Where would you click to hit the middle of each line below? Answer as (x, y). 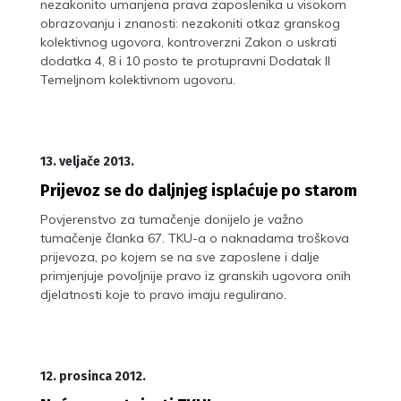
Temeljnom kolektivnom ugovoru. (138, 79)
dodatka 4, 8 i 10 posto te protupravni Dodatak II (185, 60)
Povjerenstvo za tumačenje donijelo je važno (172, 219)
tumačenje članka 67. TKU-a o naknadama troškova (195, 238)
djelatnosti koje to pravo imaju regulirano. (163, 294)
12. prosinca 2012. (93, 376)
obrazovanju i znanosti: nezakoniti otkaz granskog (190, 23)
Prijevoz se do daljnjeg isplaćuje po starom (199, 190)
